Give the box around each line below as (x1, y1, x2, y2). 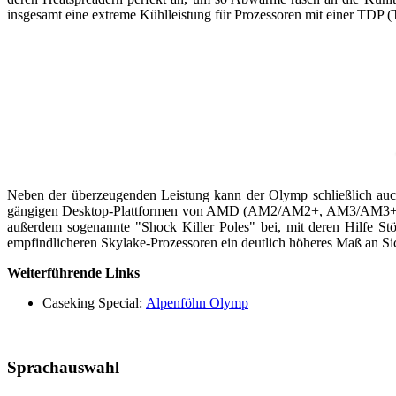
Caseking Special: (42, 294, 146, 310)
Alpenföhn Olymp (146, 294, 248, 310)
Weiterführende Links (7, 264, 140, 280)
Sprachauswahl (7, 357, 119, 377)
